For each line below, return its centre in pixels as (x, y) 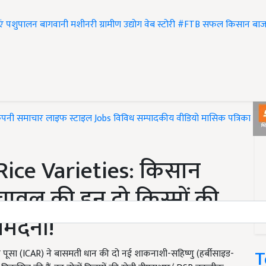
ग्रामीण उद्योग (121, 25)
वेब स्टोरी (160, 25)
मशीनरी (85, 25)
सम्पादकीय (155, 119)
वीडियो (188, 119)
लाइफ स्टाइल (69, 119)
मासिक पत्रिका (227, 119)
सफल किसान (226, 25)
